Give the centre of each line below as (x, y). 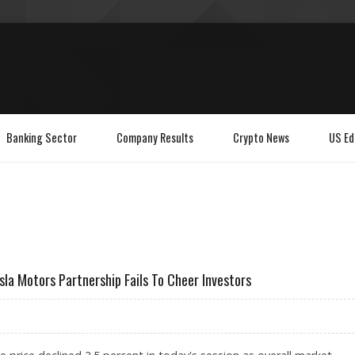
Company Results (155, 137)
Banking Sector (42, 137)
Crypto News (261, 137)
